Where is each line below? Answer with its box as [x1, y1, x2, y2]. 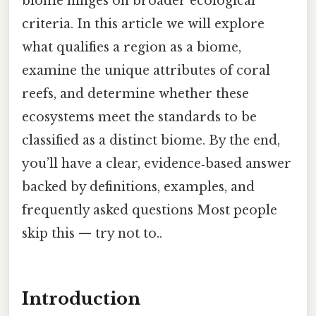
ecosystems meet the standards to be [22, 109, 257, 125]
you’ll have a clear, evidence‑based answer [22, 155, 291, 171]
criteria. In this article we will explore [22, 16, 265, 32]
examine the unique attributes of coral [22, 62, 270, 78]
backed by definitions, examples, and [22, 178, 255, 195]
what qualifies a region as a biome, [22, 39, 241, 55]
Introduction [22, 288, 140, 309]
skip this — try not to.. [22, 225, 162, 241]
